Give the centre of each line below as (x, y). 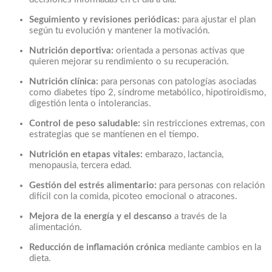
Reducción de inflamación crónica (97, 247)
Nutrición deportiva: (71, 50)
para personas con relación (211, 185)
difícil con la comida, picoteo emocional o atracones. (133, 196)
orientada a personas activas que (179, 50)
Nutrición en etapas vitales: (86, 154)
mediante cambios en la (213, 247)
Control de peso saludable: (85, 123)
